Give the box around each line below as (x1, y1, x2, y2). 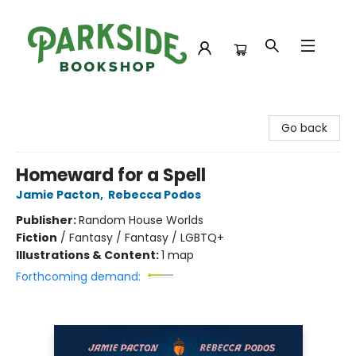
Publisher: (16, 212, 79, 228)
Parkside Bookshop (12, 103, 114, 118)
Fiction (16, 230, 57, 246)
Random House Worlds (79, 212, 203, 228)
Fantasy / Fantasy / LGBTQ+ (69, 230, 224, 246)
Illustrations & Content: (16, 247, 161, 263)
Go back (281, 120, 327, 136)
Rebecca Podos (108, 187, 201, 203)
